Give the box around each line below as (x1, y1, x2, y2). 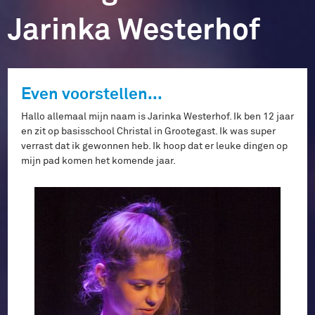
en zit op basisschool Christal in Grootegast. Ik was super (21, 125, 276, 137)
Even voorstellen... (21, 82, 162, 103)
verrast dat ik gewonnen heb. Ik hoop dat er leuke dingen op (21, 140, 288, 152)
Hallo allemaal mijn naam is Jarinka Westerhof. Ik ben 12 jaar (21, 110, 294, 122)
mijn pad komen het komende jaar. (21, 155, 176, 167)
